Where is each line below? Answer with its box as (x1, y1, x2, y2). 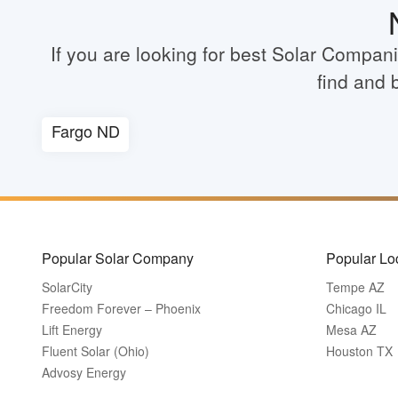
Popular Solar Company (42, 248, 194, 268)
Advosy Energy (42, 363, 126, 381)
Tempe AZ (326, 278, 385, 296)
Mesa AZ (326, 321, 377, 338)
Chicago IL (326, 299, 386, 317)
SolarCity (42, 278, 92, 296)
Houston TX (326, 342, 393, 360)
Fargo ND (51, 119, 120, 142)
